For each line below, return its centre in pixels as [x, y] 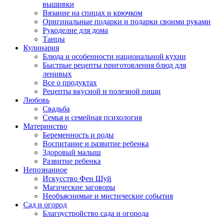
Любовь [36, 100]
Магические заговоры [79, 187]
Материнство [45, 126]
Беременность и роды [78, 135]
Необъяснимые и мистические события [108, 196]
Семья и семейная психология [92, 118]
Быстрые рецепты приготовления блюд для [114, 65]
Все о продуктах [70, 83]
